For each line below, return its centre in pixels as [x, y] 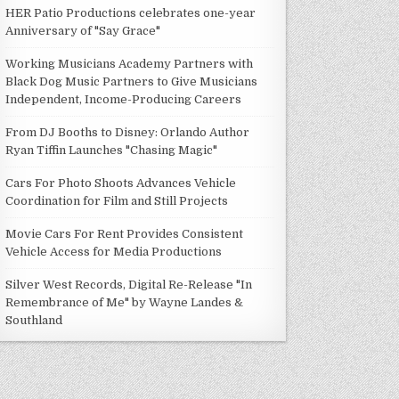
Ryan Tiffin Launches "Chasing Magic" [112, 150]
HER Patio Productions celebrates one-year [131, 12]
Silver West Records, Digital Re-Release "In [129, 284]
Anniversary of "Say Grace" [83, 30]
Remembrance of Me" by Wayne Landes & [125, 302]
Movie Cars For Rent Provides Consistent [125, 233]
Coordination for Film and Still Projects [117, 200]
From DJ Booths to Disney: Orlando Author [128, 132]
